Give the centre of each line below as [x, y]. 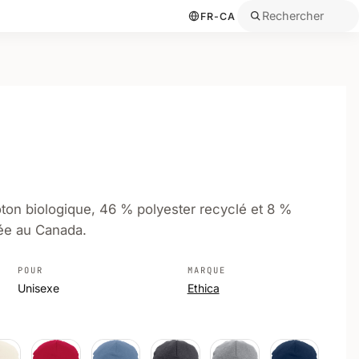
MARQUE [207, 270]
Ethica [203, 288]
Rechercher [292, 16]
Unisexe [38, 288]
